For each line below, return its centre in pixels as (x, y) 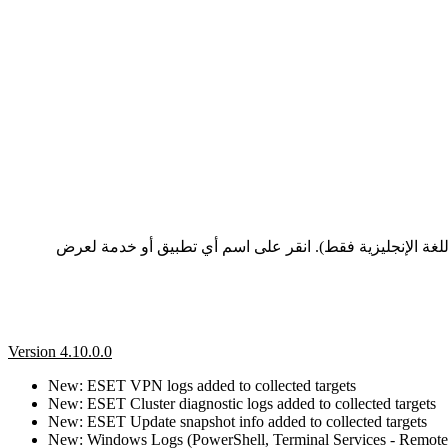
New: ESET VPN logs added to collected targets (202, 385)
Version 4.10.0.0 (60, 351)
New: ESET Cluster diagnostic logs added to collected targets (242, 403)
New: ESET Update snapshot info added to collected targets (237, 421)
